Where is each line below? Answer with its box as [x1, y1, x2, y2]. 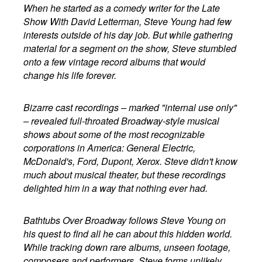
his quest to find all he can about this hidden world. [23, 227, 233, 240]
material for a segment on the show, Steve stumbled [23, 42, 237, 55]
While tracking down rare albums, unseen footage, [23, 240, 231, 254]
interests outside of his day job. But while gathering [23, 28, 233, 42]
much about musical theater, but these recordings [23, 168, 226, 181]
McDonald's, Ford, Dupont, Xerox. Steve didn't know [23, 154, 238, 168]
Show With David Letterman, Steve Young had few [23, 15, 232, 28]
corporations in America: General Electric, [23, 141, 196, 154]
